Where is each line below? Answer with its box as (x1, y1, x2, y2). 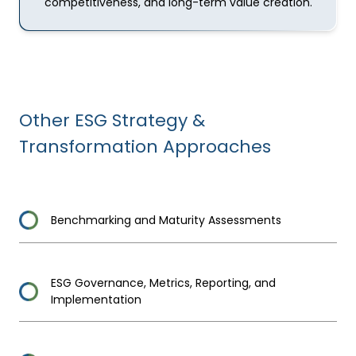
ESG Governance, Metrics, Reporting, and (51, 275, 276, 291)
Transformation (19, 134, 158, 159)
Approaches (158, 134, 271, 159)
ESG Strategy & (75, 108, 205, 133)
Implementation (51, 292, 141, 308)
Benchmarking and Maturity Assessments (51, 211, 281, 228)
